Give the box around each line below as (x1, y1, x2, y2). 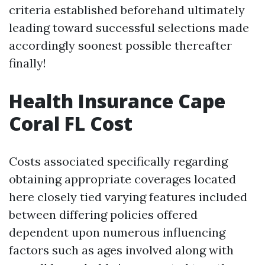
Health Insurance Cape (9, 88, 225, 114)
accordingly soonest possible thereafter (9, 38, 232, 53)
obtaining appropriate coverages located (9, 172, 236, 186)
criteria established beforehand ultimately (9, 2, 245, 17)
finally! (9, 56, 46, 70)
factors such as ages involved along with (9, 243, 234, 257)
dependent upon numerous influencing (9, 225, 225, 240)
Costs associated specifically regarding (9, 154, 228, 169)
